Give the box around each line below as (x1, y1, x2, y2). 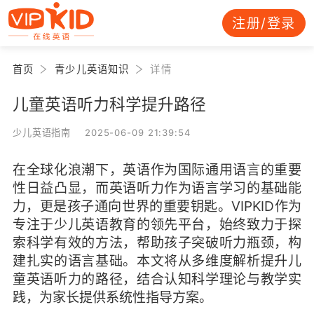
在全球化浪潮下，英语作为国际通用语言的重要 (12, 161, 302, 178)
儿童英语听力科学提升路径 (12, 94, 206, 114)
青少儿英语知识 (55, 62, 130, 75)
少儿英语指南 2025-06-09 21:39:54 (12, 126, 191, 138)
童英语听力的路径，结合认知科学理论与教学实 (12, 270, 302, 287)
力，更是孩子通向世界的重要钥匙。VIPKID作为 (12, 197, 302, 214)
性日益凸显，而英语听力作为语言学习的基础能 (12, 179, 302, 196)
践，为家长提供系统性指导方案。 (12, 288, 212, 306)
